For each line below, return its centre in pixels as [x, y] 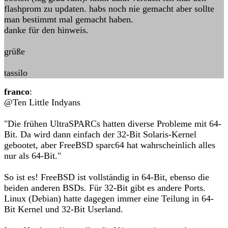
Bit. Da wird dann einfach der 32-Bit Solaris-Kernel [100, 134]
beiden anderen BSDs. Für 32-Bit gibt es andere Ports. [105, 188]
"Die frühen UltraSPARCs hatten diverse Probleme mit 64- [113, 124]
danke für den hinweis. [46, 30]
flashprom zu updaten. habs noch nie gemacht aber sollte [109, 9]
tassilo [16, 73]
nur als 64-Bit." [33, 156]
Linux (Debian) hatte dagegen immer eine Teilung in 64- [109, 198]
